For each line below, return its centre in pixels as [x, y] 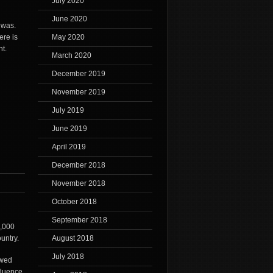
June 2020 [69, 19]
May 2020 [68, 37]
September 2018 [79, 220]
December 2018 [78, 165]
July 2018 [68, 257]
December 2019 [78, 74]
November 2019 [78, 92]
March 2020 [71, 56]
